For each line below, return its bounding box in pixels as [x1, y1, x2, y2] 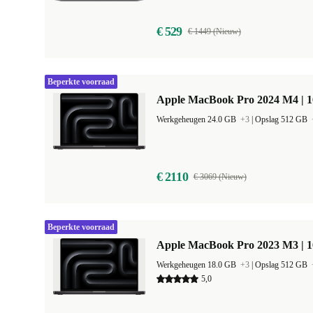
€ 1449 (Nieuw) [187, 27, 241, 36]
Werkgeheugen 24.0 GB [156, 115, 238, 124]
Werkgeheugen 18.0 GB [156, 260, 238, 270]
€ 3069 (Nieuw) [193, 172, 247, 182]
